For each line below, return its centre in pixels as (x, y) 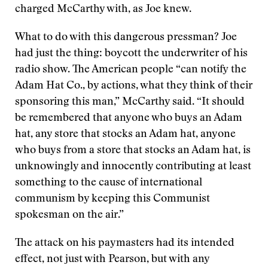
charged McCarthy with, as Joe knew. (103, 10)
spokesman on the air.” (69, 215)
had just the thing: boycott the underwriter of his (131, 54)
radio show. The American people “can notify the (131, 70)
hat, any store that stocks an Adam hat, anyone (125, 135)
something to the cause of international (109, 183)
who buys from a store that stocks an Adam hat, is (133, 151)
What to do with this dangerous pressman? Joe (126, 38)
